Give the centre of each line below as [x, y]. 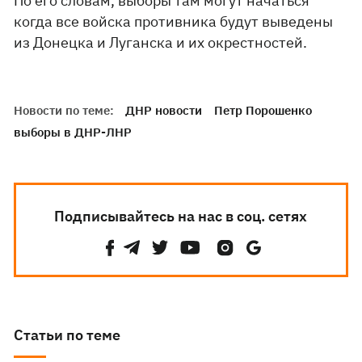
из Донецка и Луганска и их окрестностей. [162, 42]
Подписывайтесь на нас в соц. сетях [181, 216]
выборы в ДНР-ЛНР [73, 132]
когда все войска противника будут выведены [174, 21]
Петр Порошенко [263, 110]
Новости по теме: [64, 110]
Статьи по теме [67, 335]
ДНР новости [164, 110]
